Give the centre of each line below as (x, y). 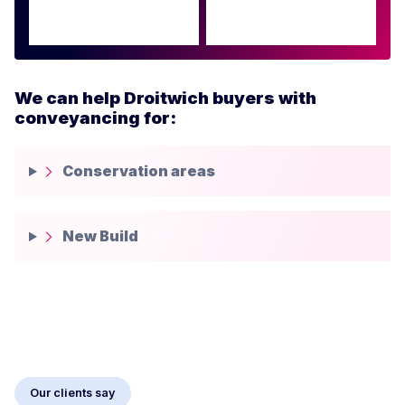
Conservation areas (138, 171)
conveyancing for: (95, 118)
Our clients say (73, 392)
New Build (100, 236)
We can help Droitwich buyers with (165, 99)
